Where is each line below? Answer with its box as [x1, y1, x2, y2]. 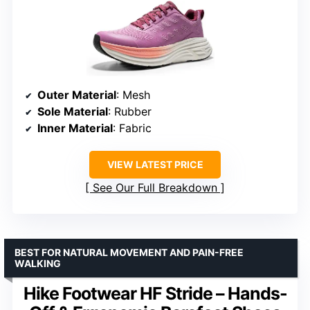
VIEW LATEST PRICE [107, 158, 203, 171]
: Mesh [116, 88, 150, 102]
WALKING [15, 257, 61, 270]
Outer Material [37, 88, 116, 102]
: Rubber [108, 104, 152, 119]
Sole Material [37, 104, 108, 119]
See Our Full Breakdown [93, 181, 217, 195]
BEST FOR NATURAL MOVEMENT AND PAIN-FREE [15, 246, 244, 259]
